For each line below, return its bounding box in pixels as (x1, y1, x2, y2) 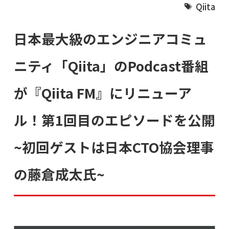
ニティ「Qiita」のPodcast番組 (13, 55, 209, 76)
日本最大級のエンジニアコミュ (13, 28, 207, 49)
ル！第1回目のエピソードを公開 (13, 109, 215, 130)
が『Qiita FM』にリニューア (13, 82, 192, 103)
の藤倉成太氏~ (13, 164, 105, 184)
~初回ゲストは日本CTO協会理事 (13, 136, 214, 157)
